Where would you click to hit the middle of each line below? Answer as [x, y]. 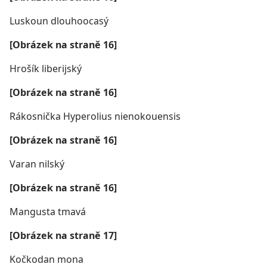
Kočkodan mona [46, 259]
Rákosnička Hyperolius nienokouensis [95, 116]
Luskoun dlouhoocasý [59, 21]
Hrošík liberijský [46, 69]
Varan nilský [37, 164]
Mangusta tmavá [48, 212]
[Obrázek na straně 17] [63, 235]
